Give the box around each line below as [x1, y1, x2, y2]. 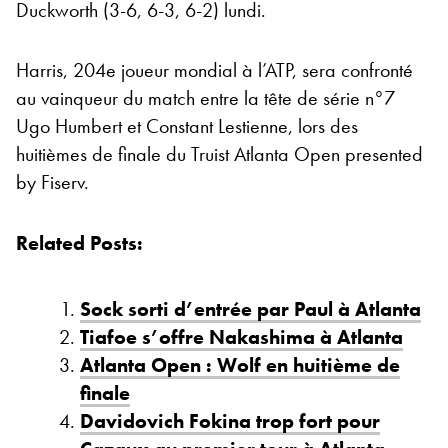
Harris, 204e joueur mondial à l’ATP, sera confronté [16, 56, 413, 83]
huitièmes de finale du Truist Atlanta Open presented [16, 140, 423, 167]
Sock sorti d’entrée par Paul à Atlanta [80, 295, 421, 322]
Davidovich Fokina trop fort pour [80, 407, 380, 434]
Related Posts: [16, 229, 143, 256]
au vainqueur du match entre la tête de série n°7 [16, 84, 395, 111]
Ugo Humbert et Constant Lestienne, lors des [16, 112, 358, 139]
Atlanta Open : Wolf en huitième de [80, 351, 400, 378]
